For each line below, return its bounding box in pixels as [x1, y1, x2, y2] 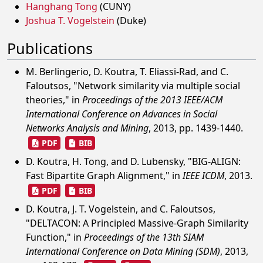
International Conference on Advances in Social [26, 107, 217, 120]
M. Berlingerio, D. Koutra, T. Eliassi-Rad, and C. [26, 65, 228, 78]
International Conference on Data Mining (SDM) [26, 245, 220, 258]
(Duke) [114, 14, 146, 27]
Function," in [26, 231, 84, 244]
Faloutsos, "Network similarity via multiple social [26, 79, 240, 92]
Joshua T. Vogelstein [26, 14, 114, 27]
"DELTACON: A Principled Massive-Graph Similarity [26, 217, 248, 230]
